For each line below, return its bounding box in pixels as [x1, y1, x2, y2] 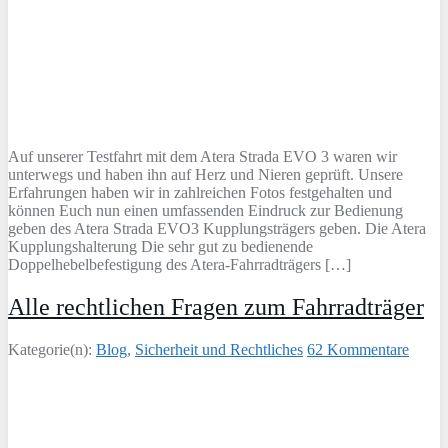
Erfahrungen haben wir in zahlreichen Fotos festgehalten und [8, 184, 392, 202]
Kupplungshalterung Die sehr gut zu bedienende [8, 238, 313, 256]
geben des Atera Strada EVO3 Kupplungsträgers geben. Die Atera [8, 220, 426, 238]
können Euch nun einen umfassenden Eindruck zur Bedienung [8, 202, 403, 220]
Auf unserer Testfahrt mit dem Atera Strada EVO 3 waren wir [8, 148, 397, 166]
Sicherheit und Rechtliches [135, 341, 303, 359]
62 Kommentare [307, 341, 409, 359]
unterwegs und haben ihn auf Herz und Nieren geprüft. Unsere [8, 166, 403, 184]
